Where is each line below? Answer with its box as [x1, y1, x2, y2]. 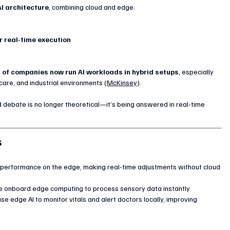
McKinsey [107, 78, 138, 87]
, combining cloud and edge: [49, 2, 136, 11]
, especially [179, 67, 216, 76]
